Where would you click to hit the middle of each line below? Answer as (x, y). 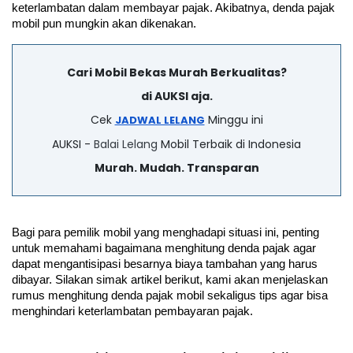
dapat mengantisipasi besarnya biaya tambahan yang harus (165, 264)
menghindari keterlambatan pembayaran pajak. (132, 311)
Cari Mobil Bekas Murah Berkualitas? (176, 72)
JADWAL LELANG (160, 120)
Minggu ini (234, 119)
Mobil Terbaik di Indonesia (229, 144)
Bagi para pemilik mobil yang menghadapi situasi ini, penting (165, 232)
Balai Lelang (126, 144)
